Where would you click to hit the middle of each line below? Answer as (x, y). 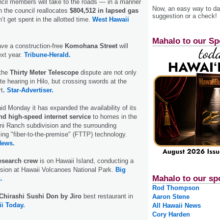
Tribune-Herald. (47, 55)
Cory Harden (171, 215)
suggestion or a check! (185, 16)
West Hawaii (111, 19)
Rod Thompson (176, 188)
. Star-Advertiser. (28, 90)
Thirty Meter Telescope (45, 72)
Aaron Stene (171, 197)
